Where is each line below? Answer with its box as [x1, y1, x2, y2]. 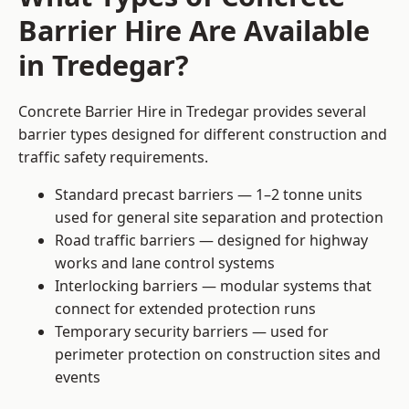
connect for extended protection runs [55, 299, 316, 320]
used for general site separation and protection [55, 207, 383, 228]
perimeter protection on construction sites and [55, 344, 381, 365]
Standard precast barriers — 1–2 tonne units [55, 184, 362, 205]
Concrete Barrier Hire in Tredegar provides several [18, 101, 366, 122]
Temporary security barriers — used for [55, 321, 329, 342]
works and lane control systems [55, 253, 275, 274]
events [55, 367, 100, 388]
